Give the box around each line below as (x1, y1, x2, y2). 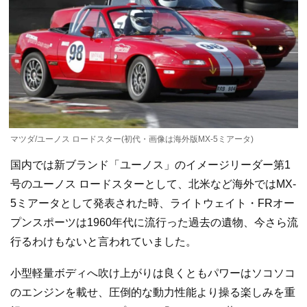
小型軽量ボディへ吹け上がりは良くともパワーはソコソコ (10, 267, 295, 279)
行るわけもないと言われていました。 (10, 236, 197, 248)
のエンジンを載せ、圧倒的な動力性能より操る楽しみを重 (10, 286, 295, 298)
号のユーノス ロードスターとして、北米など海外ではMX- (10, 178, 296, 191)
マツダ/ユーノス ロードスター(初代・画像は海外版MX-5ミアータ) (10, 134, 254, 145)
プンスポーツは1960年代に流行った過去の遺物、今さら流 (10, 217, 298, 229)
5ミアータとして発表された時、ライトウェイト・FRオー (10, 197, 295, 210)
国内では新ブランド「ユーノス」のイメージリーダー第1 (10, 159, 291, 171)
